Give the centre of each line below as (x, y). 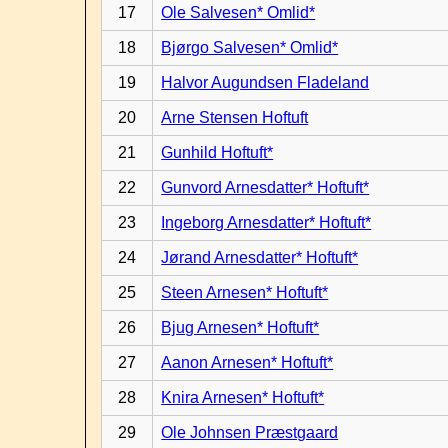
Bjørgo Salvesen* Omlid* (250, 47)
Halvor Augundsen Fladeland (265, 82)
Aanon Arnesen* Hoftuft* (247, 362)
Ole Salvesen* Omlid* (238, 12)
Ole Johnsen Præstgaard (250, 432)
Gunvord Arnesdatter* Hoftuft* (265, 187)
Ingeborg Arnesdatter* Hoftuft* (266, 222)
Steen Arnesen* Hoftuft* (245, 292)
